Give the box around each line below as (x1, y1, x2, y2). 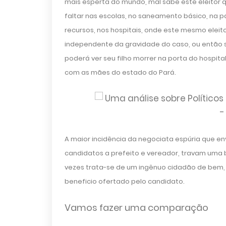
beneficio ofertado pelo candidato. (64, 177, 185, 186)
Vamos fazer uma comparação (64, 201, 208, 214)
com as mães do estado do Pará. (64, 68, 176, 77)
